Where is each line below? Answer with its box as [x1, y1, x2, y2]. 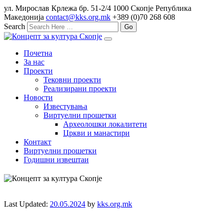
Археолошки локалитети [63, 120, 147, 128]
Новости [24, 93, 53, 102]
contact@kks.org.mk [46, 13, 110, 21]
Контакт [24, 138, 51, 146]
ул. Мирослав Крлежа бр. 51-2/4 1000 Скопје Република [4, 4, 191, 12]
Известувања [43, 102, 87, 110]
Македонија [4, 13, 44, 21]
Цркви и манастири [63, 129, 130, 137]
